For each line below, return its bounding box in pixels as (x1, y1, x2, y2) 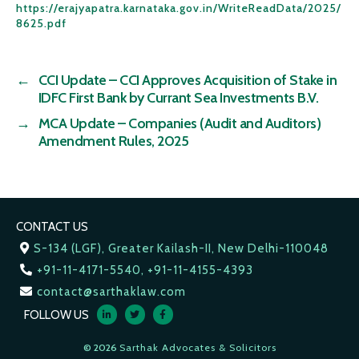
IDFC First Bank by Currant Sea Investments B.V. (38, 89, 319, 107)
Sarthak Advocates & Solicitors (119, 341, 276, 354)
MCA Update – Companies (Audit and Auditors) (38, 115, 321, 133)
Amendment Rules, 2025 (38, 132, 189, 151)
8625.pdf (16, 16, 67, 31)
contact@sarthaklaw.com (37, 284, 186, 300)
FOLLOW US (24, 307, 89, 322)
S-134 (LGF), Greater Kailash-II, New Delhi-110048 (34, 241, 329, 256)
